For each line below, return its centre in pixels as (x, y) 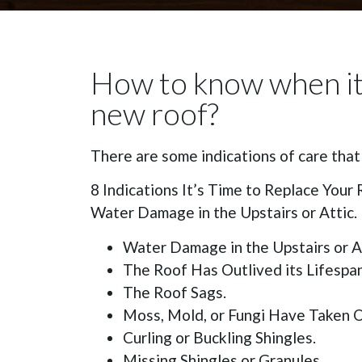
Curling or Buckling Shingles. (219, 337)
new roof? (155, 114)
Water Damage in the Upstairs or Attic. (224, 213)
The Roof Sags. (175, 292)
